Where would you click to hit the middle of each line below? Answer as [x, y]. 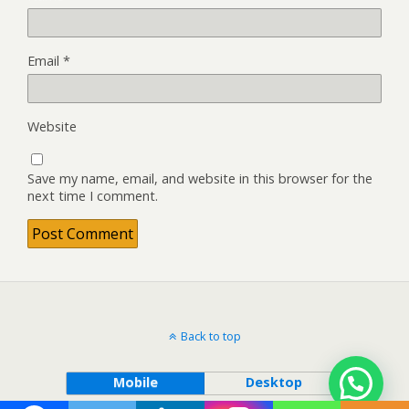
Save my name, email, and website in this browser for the [200, 178]
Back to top [210, 336]
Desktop [273, 382]
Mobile [135, 382]
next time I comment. [93, 195]
